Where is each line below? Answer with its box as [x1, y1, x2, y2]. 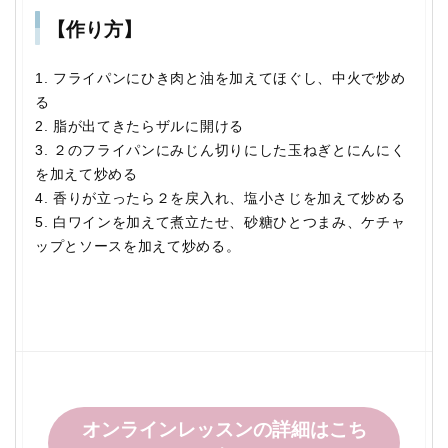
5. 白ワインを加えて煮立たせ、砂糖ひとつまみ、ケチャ [35, 214, 406, 230]
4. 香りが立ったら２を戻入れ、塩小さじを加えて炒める [35, 190, 406, 206]
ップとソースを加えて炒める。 [35, 238, 241, 254]
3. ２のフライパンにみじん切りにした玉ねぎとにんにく [35, 142, 406, 158]
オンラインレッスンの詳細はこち [81, 418, 367, 440]
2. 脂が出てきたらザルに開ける [35, 118, 244, 134]
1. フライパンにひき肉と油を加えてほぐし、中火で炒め [35, 70, 406, 86]
